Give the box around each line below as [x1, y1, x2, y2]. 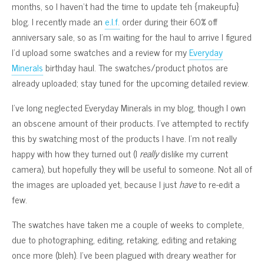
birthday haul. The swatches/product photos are [43, 60, 228, 75]
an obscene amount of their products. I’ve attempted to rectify [12, 115, 249, 130]
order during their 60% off [120, 14, 217, 29]
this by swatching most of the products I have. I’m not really [12, 130, 237, 146]
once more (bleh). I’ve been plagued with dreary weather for [12, 247, 236, 262]
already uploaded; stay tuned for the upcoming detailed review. [12, 75, 249, 90]
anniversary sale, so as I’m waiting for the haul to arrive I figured [12, 29, 252, 44]
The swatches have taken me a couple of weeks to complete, [12, 216, 244, 232]
